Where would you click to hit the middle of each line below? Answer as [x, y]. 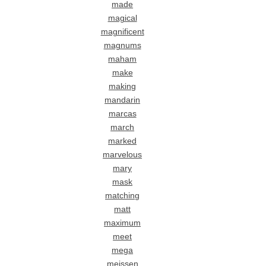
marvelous [123, 155]
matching [123, 196]
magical [122, 18]
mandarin [123, 100]
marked [123, 141]
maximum [123, 223]
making [123, 87]
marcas [122, 114]
